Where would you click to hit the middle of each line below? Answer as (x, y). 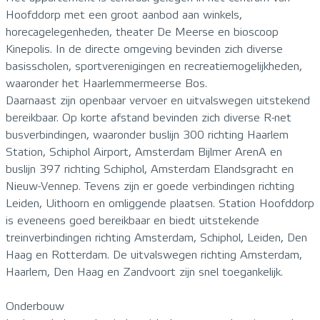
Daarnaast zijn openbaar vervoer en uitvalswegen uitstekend (158, 100)
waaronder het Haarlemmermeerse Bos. (106, 83)
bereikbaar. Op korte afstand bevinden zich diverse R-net (149, 117)
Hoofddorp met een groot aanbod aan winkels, (124, 15)
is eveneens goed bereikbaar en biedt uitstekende (132, 220)
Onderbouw (35, 306)
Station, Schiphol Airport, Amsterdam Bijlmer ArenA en (144, 152)
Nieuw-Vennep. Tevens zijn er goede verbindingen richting (150, 186)
